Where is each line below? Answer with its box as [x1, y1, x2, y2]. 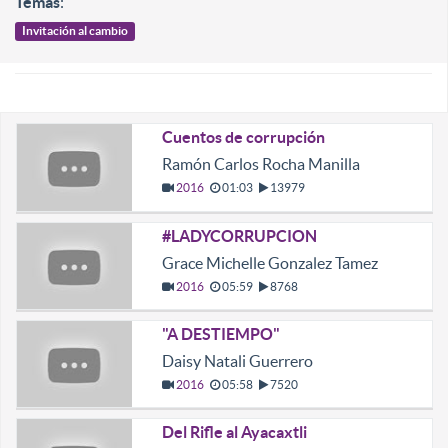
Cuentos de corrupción [161, 128, 325, 147]
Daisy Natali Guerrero [161, 351, 313, 370]
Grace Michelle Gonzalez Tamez [161, 253, 378, 272]
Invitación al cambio [22, 24, 129, 38]
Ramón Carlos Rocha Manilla [161, 155, 360, 174]
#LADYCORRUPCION [161, 226, 317, 245]
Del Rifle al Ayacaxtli [161, 423, 307, 442]
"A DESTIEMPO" [161, 324, 280, 343]
